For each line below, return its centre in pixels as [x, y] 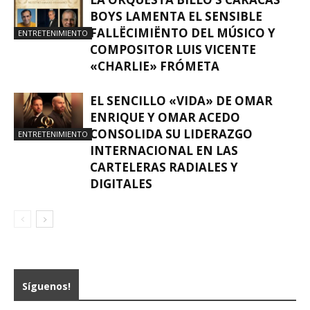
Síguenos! [46, 286]
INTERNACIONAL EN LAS [164, 151]
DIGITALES [121, 184]
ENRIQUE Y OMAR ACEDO [165, 117]
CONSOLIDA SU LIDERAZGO [171, 134]
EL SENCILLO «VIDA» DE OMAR [181, 101]
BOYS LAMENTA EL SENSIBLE [176, 16]
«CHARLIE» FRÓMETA [155, 66]
